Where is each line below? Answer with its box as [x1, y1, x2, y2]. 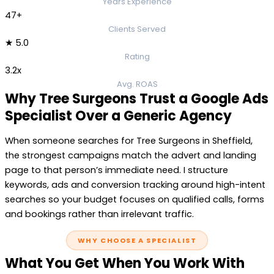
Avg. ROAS [116, 78, 158, 90]
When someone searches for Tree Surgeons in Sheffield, [5, 135, 253, 147]
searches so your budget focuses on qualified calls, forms [5, 193, 264, 206]
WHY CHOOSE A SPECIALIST [77, 235, 197, 246]
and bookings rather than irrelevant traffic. [5, 208, 194, 221]
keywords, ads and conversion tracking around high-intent [5, 179, 265, 191]
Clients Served [108, 23, 166, 35]
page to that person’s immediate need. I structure [5, 164, 228, 177]
